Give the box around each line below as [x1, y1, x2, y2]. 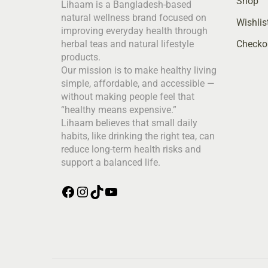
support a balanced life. [61, 157, 160, 169]
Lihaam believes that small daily [61, 117, 197, 129]
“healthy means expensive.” [61, 104, 176, 116]
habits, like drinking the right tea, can [61, 130, 215, 142]
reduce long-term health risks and [61, 144, 201, 156]
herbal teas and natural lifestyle [61, 38, 194, 50]
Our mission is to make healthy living [61, 65, 217, 77]
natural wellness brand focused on [61, 12, 206, 24]
